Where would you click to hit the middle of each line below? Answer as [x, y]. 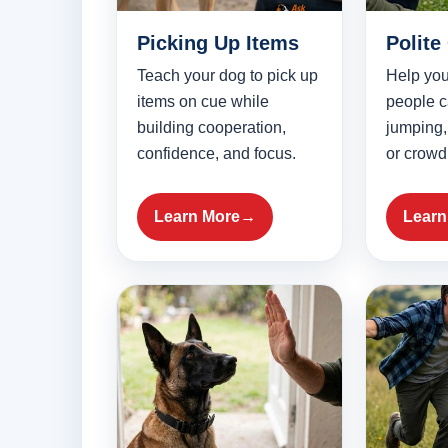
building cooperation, [211, 128]
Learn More [197, 217]
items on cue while [203, 102]
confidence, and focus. [216, 154]
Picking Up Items [218, 43]
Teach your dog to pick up [227, 76]
